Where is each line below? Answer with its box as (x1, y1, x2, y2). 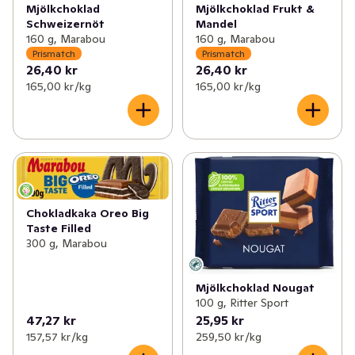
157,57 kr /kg (26, 330, 88, 345)
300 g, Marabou (26, 236, 107, 251)
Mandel (195, 17, 237, 32)
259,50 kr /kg (195, 330, 261, 345)
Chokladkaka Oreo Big (26, 206, 149, 221)
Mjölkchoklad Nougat (195, 281, 315, 296)
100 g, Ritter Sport (195, 296, 288, 311)
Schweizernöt (26, 17, 105, 32)
